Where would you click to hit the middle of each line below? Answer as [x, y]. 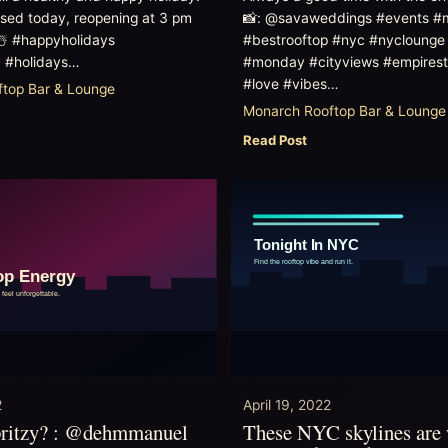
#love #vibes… [291, 83]
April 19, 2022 [287, 404]
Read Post [275, 140]
